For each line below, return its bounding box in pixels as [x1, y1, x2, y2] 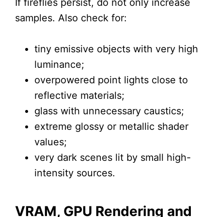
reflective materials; [34, 90, 124, 102]
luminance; [34, 59, 84, 71]
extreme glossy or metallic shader [34, 121, 188, 133]
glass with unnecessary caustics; [34, 105, 184, 117]
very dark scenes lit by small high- [34, 152, 191, 164]
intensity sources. [34, 167, 115, 179]
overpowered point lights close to [34, 74, 188, 86]
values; [34, 136, 67, 148]
